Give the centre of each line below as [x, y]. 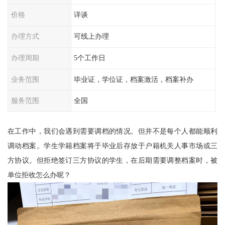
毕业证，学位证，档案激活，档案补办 [134, 79]
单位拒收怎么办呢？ [39, 175]
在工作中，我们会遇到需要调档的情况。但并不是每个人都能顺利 [113, 131]
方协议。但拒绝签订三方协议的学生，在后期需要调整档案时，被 [113, 160]
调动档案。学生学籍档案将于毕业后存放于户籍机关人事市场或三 [113, 146]
